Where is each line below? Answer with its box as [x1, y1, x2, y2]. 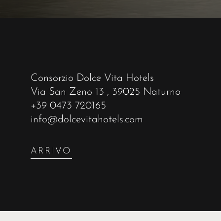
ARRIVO [30, 147, 72, 156]
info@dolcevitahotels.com [30, 114, 143, 125]
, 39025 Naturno [107, 87, 181, 98]
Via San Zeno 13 [30, 87, 104, 98]
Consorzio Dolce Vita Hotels [30, 73, 154, 84]
